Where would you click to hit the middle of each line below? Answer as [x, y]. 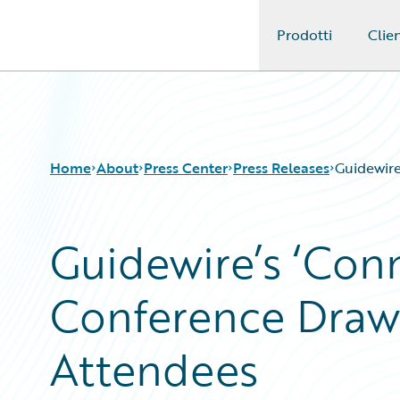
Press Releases [281, 168]
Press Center [186, 168]
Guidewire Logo [87, 46]
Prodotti [304, 35]
